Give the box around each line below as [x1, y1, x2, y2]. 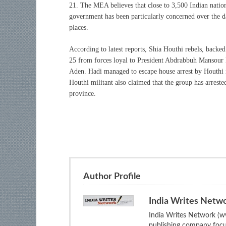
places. [69, 23, 88, 31]
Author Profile [83, 172, 141, 181]
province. [69, 89, 96, 97]
